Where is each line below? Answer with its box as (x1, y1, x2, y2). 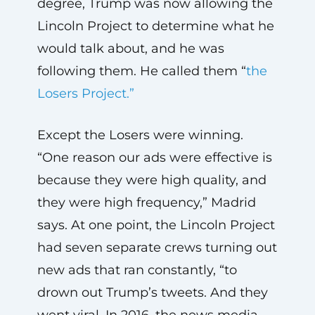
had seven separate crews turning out (37, 239, 277, 255)
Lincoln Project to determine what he (37, 18, 274, 34)
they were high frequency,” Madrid (37, 194, 256, 210)
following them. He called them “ (37, 63, 246, 79)
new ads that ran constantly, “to (37, 262, 237, 278)
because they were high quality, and (37, 172, 266, 188)
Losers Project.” (37, 85, 134, 101)
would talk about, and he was (37, 40, 224, 56)
